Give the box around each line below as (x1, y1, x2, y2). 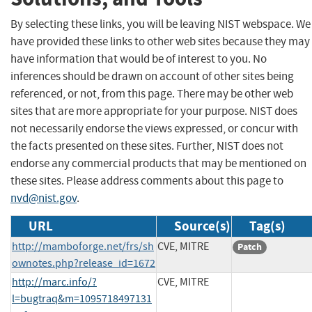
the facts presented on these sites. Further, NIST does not (10, 138, 283, 153)
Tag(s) (249, 217, 286, 235)
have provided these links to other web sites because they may (10, 33, 310, 49)
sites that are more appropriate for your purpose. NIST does (10, 103, 297, 118)
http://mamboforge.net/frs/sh (12, 239, 154, 253)
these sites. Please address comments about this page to (10, 173, 283, 188)
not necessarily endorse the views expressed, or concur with (10, 120, 298, 136)
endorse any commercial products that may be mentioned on (10, 155, 306, 171)
